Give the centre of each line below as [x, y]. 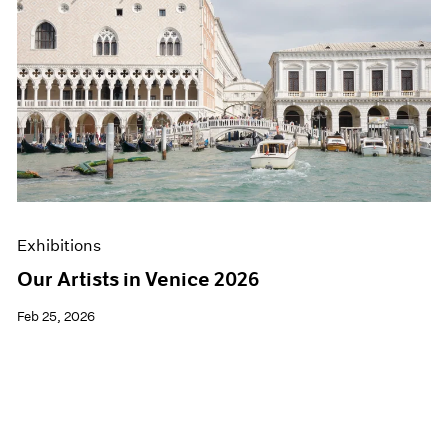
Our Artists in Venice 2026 [138, 279]
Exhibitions [59, 246]
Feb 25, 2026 [56, 317]
